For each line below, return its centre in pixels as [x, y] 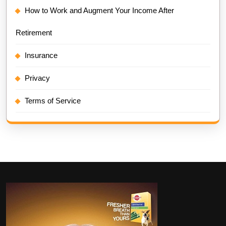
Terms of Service [53, 100]
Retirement [34, 32]
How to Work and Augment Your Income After [99, 10]
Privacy [37, 78]
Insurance [41, 55]
